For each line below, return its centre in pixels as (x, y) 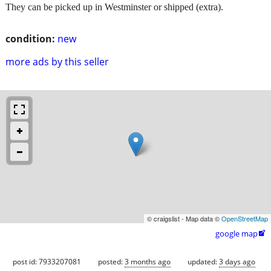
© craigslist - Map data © (184, 218)
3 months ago (148, 261)
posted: (111, 261)
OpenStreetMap (245, 218)
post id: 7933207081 (47, 261)
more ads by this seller (57, 61)
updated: (203, 261)
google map (237, 233)
